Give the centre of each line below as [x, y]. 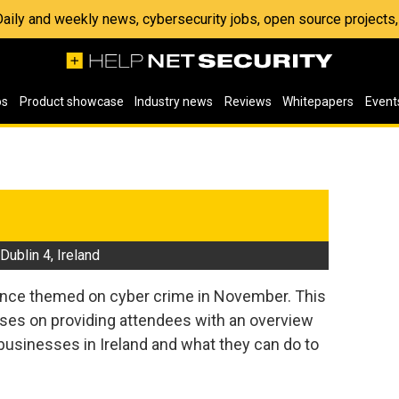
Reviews [248, 102]
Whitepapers [318, 102]
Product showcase [71, 102]
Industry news [174, 102]
